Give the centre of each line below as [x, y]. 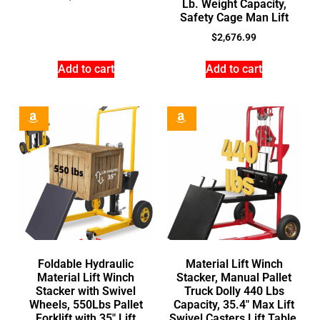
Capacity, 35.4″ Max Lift [234, 304]
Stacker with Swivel [86, 291]
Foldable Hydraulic [86, 264]
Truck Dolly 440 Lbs [234, 291]
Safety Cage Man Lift [234, 17]
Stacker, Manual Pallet [234, 277]
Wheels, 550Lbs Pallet [86, 304]
